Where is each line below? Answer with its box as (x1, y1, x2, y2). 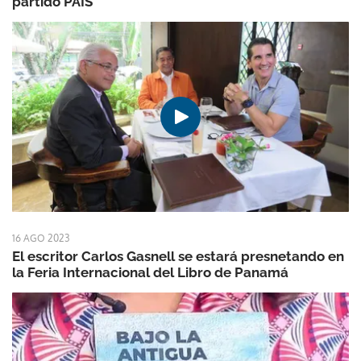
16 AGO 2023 (12, 231, 69, 244)
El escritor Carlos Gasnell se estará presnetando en (12, 247, 344, 264)
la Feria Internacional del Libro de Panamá (12, 263, 288, 280)
